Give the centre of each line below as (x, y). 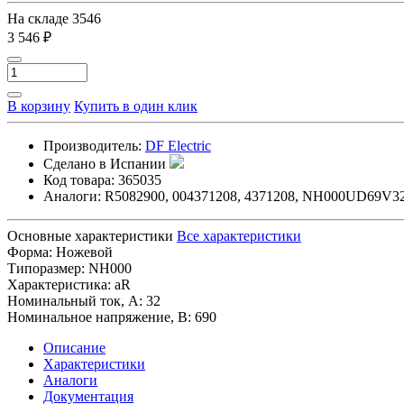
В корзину (39, 106)
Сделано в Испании (106, 163)
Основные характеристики (90, 235)
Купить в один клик (136, 106)
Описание (74, 347)
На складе (40, 18)
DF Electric (178, 145)
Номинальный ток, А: (75, 300)
